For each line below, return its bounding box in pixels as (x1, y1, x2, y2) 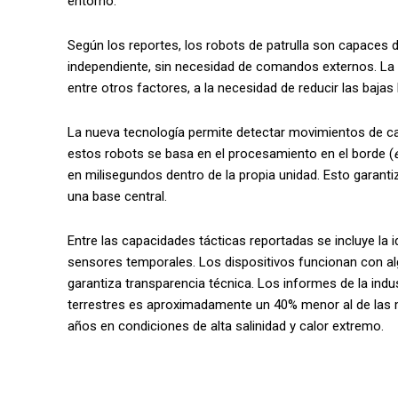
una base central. (68, 188, 167, 205)
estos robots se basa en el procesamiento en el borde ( (68, 146, 394, 163)
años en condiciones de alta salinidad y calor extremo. (68, 318, 384, 335)
